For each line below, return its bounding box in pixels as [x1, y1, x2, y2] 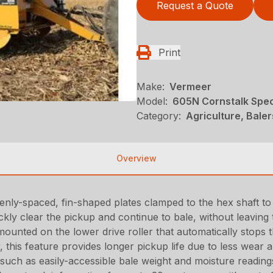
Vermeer [169, 80, 211, 93]
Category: [136, 110, 181, 122]
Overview [116, 153, 157, 163]
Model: [136, 95, 168, 107]
